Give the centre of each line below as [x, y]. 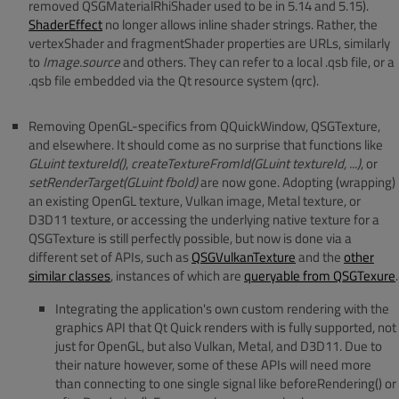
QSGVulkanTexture [244, 256]
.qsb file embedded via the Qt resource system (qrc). [174, 81]
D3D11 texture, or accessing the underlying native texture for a [204, 219]
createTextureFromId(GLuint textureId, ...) [246, 163]
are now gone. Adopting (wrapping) [297, 182]
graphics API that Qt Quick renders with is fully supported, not [226, 327]
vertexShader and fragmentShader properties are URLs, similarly [209, 43]
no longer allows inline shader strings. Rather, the [240, 24]
